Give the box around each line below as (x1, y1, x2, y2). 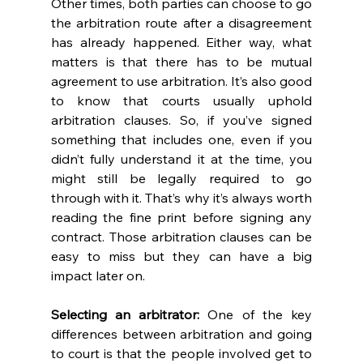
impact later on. (50, 267, 148, 284)
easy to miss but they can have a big (50, 248, 313, 265)
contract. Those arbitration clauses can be (50, 228, 313, 246)
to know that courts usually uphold (50, 92, 313, 109)
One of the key (199, 306, 313, 323)
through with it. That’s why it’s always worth (50, 190, 313, 207)
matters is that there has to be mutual (50, 53, 313, 70)
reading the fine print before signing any (50, 209, 313, 226)
